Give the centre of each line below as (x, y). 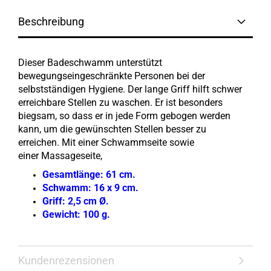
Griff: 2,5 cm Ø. (76, 201)
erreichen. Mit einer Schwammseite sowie (106, 142)
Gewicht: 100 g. (76, 214)
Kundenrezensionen (66, 260)
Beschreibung (51, 21)
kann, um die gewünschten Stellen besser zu (112, 129)
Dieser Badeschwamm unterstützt (90, 63)
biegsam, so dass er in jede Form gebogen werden (124, 116)
